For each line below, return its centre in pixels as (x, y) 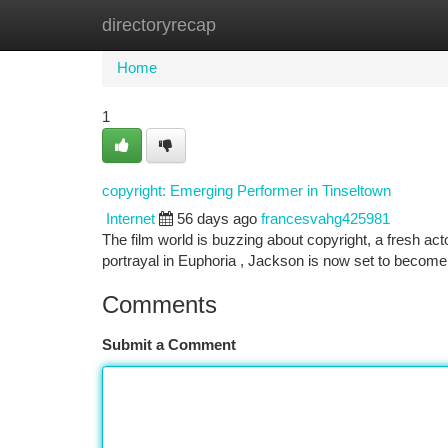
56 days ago (217, 219)
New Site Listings (258, 25)
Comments (159, 304)
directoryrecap (159, 25)
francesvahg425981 (325, 219)
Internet (130, 219)
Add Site (372, 25)
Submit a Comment (169, 345)
